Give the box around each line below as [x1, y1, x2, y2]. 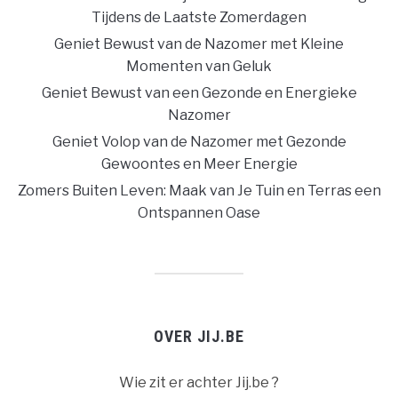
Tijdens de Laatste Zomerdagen [92, 9, 306, 27]
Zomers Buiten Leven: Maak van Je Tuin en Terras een [17, 182, 381, 200]
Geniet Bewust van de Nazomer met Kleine [54, 36, 344, 53]
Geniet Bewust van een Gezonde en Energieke [41, 84, 357, 102]
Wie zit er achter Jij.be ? [119, 374, 279, 392]
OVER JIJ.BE [154, 327, 244, 346]
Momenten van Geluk [126, 58, 272, 76]
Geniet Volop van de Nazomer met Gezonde [52, 133, 346, 151]
